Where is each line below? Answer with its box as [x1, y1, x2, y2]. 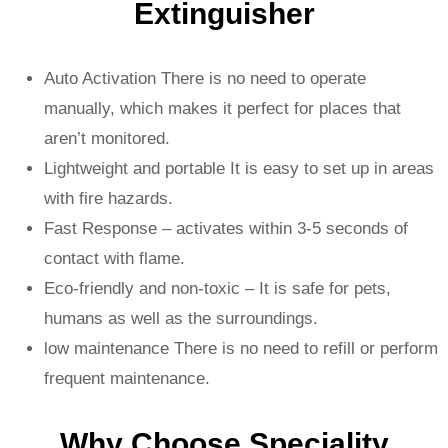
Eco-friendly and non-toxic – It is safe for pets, [44, 279, 391, 299]
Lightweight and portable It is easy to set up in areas [44, 159, 434, 179]
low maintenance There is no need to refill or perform [44, 339, 438, 359]
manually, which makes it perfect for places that [44, 99, 401, 119]
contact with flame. [44, 249, 185, 269]
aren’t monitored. [44, 129, 170, 149]
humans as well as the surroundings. [44, 309, 318, 329]
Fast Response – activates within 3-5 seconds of [44, 219, 408, 239]
